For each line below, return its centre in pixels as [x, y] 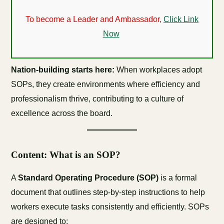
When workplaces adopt [158, 70]
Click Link [181, 19]
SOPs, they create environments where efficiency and [106, 84]
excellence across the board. [62, 113]
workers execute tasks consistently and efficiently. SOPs [110, 207]
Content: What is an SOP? [66, 155]
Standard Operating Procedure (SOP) [88, 178]
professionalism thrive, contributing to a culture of [97, 99]
